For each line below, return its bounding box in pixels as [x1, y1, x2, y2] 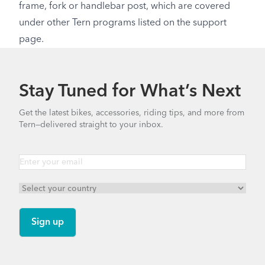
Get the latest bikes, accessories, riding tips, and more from [19, 109, 244, 117]
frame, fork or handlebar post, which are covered [19, 2, 230, 11]
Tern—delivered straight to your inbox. [19, 121, 163, 129]
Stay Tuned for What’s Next [19, 83, 241, 101]
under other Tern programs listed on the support [19, 18, 227, 28]
